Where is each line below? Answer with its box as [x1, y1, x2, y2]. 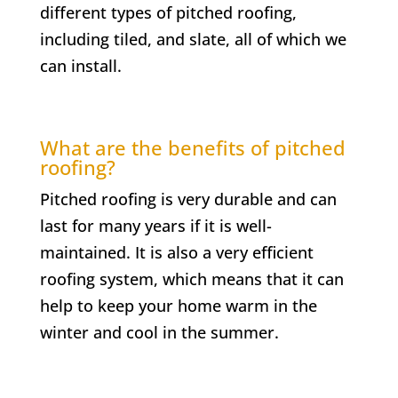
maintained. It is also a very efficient [39, 241, 314, 263]
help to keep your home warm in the [39, 294, 317, 316]
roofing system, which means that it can [39, 267, 344, 290]
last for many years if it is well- [39, 214, 272, 236]
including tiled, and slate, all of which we [39, 28, 346, 50]
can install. [39, 54, 122, 76]
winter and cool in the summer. [39, 321, 279, 343]
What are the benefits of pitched [39, 133, 346, 161]
